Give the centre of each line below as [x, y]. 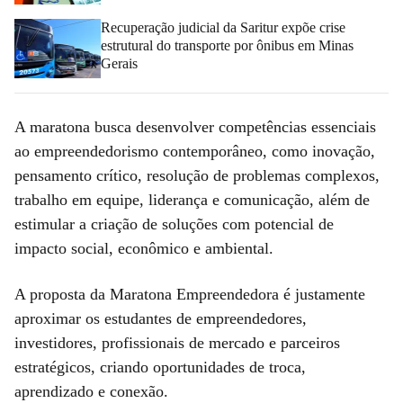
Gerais [119, 63]
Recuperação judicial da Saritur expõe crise [223, 27]
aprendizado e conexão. [94, 391]
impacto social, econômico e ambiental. [146, 248]
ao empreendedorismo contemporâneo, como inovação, [195, 151]
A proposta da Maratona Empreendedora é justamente [190, 294]
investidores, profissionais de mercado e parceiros [177, 342]
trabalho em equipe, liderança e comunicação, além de [192, 199]
